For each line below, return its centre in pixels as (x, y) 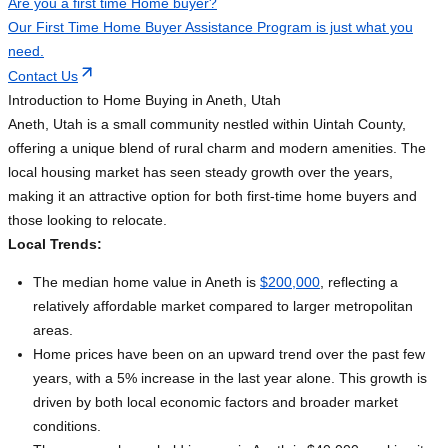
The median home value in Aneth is (146, 282)
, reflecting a (359, 282)
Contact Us (43, 76)
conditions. (67, 426)
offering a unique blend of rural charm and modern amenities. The (217, 148)
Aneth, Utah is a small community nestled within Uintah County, (207, 124)
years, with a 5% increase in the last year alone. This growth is (230, 378)
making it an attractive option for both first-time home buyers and (212, 196)
